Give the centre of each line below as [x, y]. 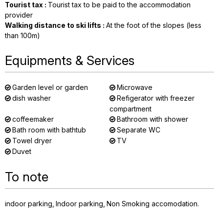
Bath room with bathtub [49, 130]
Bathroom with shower [153, 119]
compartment [131, 109]
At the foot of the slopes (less [154, 25]
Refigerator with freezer [156, 98]
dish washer [32, 98]
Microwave [135, 87]
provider [19, 15]
